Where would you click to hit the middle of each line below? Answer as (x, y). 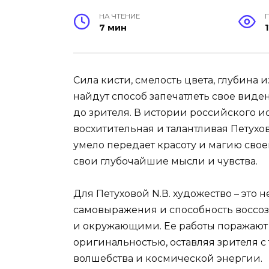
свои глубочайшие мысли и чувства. (165, 162)
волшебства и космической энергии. (168, 259)
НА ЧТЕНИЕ (120, 17)
